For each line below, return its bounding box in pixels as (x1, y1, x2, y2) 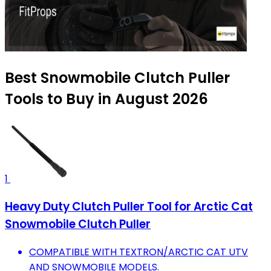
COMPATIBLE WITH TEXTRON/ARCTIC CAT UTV (29, 244, 248, 259)
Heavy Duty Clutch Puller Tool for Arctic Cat (5, 198, 253, 215)
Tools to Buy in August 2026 (5, 89, 208, 109)
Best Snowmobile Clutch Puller (5, 68, 230, 88)
